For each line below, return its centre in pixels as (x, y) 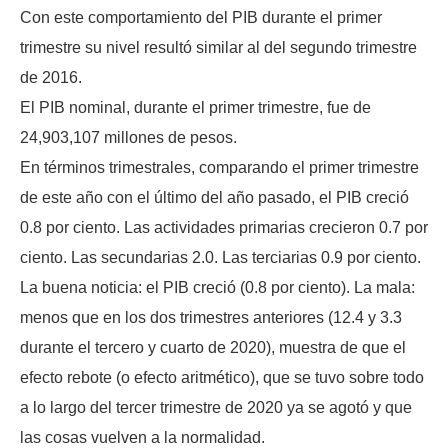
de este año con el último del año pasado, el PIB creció (214, 198)
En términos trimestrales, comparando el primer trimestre (219, 168)
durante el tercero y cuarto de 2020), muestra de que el (213, 348)
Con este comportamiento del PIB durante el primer (201, 18)
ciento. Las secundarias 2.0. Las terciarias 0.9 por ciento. (220, 258)
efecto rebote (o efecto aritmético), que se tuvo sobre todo (222, 378)
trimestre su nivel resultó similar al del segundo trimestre (218, 48)
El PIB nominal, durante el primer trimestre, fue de (195, 108)
